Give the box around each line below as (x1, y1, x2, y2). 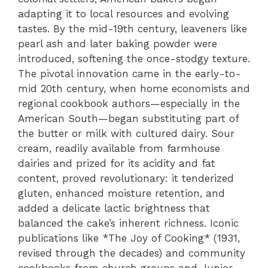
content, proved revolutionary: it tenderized (18, 172, 234, 184)
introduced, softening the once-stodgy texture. (18, 52, 250, 65)
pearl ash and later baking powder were (18, 37, 217, 50)
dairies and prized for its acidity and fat (18, 157, 215, 169)
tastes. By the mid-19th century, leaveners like (18, 22, 247, 35)
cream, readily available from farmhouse (18, 142, 220, 154)
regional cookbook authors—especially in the (18, 97, 240, 109)
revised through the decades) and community (18, 246, 245, 259)
